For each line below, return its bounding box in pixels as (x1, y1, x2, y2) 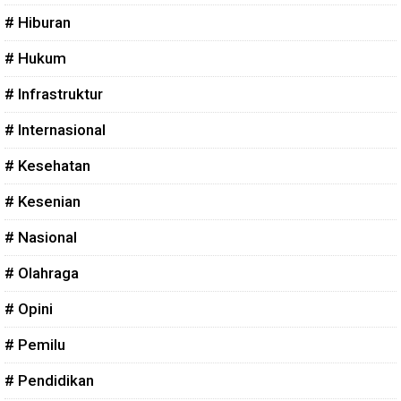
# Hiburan (4, 13, 71, 31)
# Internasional (4, 120, 106, 139)
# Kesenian (4, 192, 81, 210)
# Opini (4, 299, 53, 318)
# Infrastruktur (4, 84, 103, 103)
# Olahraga (4, 263, 79, 282)
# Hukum (4, 48, 66, 67)
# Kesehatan (4, 156, 90, 175)
